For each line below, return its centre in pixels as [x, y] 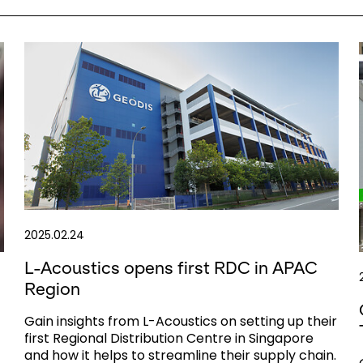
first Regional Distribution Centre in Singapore [169, 338]
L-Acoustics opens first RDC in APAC [171, 267]
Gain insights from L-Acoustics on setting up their [180, 321]
